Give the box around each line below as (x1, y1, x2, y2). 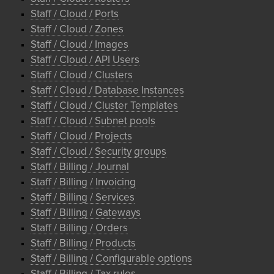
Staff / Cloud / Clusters (31, 70, 133, 81)
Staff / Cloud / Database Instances (31, 86, 184, 96)
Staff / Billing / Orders (31, 223, 128, 234)
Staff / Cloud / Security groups (31, 147, 166, 157)
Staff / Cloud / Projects (31, 131, 132, 142)
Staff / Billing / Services (31, 193, 135, 203)
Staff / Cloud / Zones (31, 24, 124, 35)
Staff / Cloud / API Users (31, 55, 139, 65)
